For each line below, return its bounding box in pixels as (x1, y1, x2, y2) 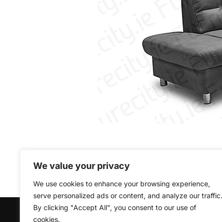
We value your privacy (33, 161, 130, 171)
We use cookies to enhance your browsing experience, (33, 179, 210, 188)
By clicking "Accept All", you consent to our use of (33, 203, 196, 212)
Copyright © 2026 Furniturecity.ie (36, 211, 146, 220)
